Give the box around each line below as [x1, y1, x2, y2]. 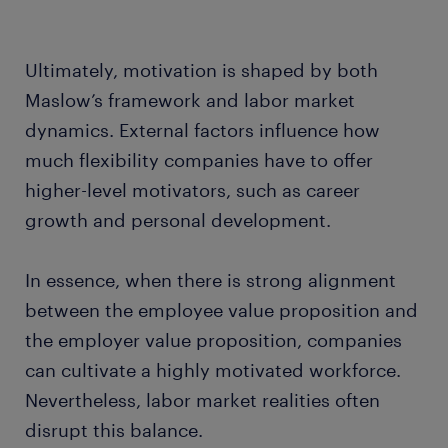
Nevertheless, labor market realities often [25, 388, 380, 411]
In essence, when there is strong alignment [25, 268, 396, 291]
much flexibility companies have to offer [25, 148, 373, 171]
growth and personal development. [25, 208, 331, 231]
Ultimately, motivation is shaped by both [25, 58, 378, 81]
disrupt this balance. [25, 418, 203, 441]
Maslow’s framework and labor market [25, 88, 355, 111]
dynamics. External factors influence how [25, 118, 380, 141]
